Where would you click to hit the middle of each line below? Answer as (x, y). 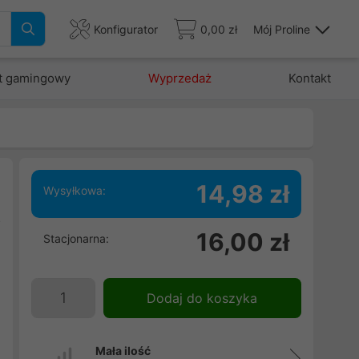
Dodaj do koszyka (202, 298)
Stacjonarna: (76, 238)
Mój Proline (282, 29)
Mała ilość (123, 351)
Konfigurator (126, 29)
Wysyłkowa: (74, 190)
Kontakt (309, 78)
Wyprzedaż (179, 78)
